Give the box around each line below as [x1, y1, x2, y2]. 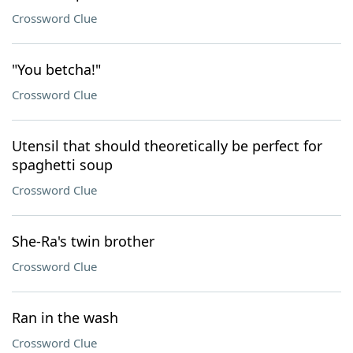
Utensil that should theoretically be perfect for [12, 136, 322, 155]
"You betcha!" [12, 60, 101, 79]
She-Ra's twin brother [12, 232, 154, 251]
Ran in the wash [12, 308, 118, 327]
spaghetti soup [12, 155, 113, 174]
